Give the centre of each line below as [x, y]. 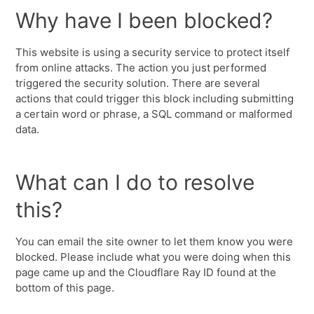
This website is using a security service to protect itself [153, 52]
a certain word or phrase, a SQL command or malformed [154, 114]
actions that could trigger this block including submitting [155, 98]
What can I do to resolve [135, 182]
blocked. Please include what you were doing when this [153, 257]
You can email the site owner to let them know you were [155, 241]
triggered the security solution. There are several [138, 83]
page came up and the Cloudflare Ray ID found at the [146, 272]
